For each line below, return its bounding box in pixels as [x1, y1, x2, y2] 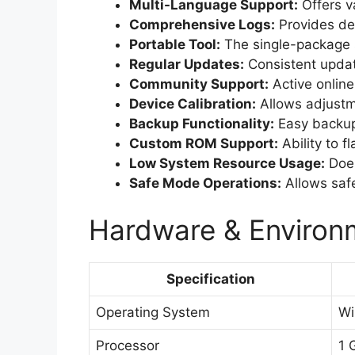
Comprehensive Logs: [129, 16, 275, 32]
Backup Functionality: [129, 115, 274, 132]
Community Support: [129, 75, 269, 92]
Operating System [96, 304, 210, 321]
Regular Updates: [129, 55, 244, 72]
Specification [166, 271, 255, 288]
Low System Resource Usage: [129, 155, 325, 171]
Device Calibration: [129, 95, 256, 112]
